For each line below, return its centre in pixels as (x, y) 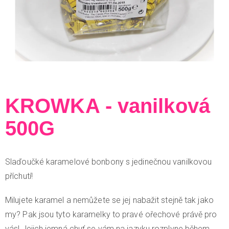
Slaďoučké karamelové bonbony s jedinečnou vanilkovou (109, 162)
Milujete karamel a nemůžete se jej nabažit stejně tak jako (109, 200)
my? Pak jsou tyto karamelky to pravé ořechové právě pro (111, 214)
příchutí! (19, 176)
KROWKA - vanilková (108, 106)
